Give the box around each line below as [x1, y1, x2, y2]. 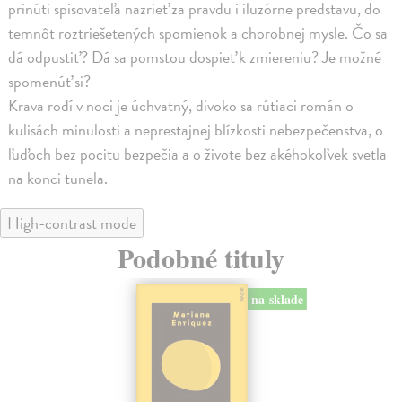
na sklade [250, 290, 303, 310]
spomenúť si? [8, 68, 92, 93]
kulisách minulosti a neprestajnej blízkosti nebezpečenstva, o [8, 117, 384, 142]
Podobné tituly [118, 237, 284, 277]
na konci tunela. [8, 165, 109, 190]
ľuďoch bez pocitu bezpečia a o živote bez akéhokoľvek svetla [8, 141, 388, 166]
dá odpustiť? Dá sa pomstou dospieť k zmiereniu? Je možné [8, 44, 382, 69]
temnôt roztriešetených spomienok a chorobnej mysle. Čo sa [8, 20, 389, 45]
